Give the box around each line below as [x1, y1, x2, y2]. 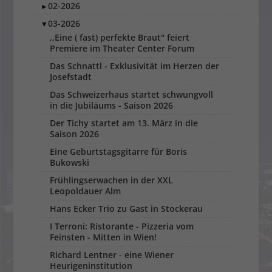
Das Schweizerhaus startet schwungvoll [50, 88, 214, 100]
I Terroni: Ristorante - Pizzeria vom [50, 220, 194, 232]
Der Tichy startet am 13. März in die [50, 117, 199, 129]
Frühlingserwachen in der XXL [50, 174, 174, 186]
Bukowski [50, 156, 90, 168]
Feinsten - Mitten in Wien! [50, 231, 157, 243]
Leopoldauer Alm [50, 185, 121, 197]
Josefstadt [50, 70, 92, 83]
